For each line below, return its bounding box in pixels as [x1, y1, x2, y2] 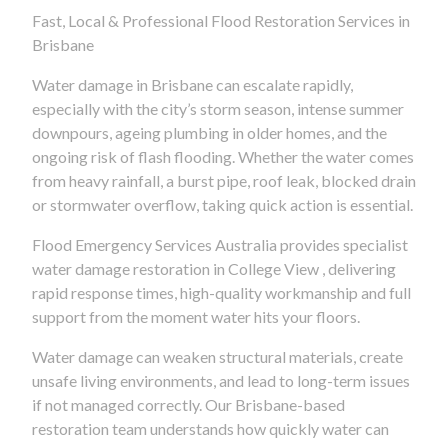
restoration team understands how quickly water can [32, 418, 389, 438]
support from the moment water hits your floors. [32, 306, 360, 326]
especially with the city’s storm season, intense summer [32, 98, 404, 118]
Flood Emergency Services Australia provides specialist [32, 234, 408, 254]
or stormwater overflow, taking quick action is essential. [32, 194, 413, 214]
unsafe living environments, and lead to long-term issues [32, 370, 410, 390]
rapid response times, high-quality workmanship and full [32, 282, 411, 302]
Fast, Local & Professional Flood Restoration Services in [32, 10, 410, 30]
